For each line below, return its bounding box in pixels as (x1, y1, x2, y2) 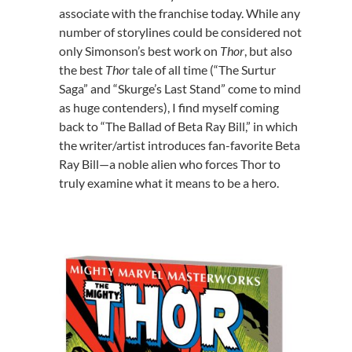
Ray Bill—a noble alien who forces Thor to (58, 156, 280, 172)
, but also (244, 43, 292, 59)
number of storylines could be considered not (58, 24, 302, 40)
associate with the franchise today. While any (58, 5, 300, 21)
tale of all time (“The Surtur (129, 62, 276, 78)
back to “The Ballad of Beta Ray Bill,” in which (58, 119, 298, 134)
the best (58, 62, 105, 78)
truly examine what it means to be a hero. (58, 175, 279, 191)
